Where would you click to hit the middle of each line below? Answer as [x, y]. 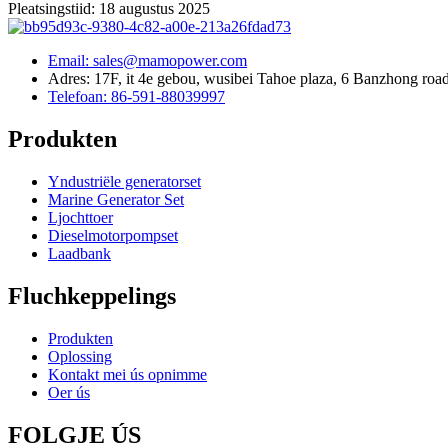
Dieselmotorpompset [113, 235]
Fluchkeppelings [92, 295]
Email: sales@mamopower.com [147, 61]
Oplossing [80, 356]
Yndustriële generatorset [124, 181]
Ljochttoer [80, 217]
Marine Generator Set [116, 199]
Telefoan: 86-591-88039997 [136, 97]
